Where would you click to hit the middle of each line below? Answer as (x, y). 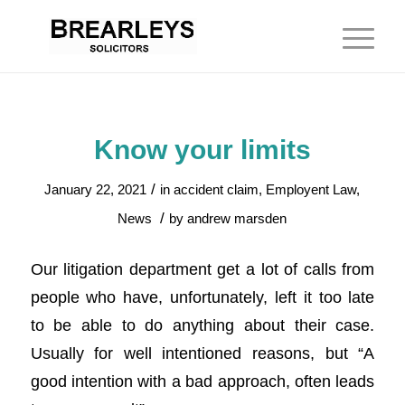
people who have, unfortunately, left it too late (202, 297)
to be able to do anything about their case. (202, 325)
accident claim (217, 190)
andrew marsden (237, 219)
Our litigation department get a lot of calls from (202, 268)
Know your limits (202, 150)
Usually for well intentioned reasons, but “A (202, 353)
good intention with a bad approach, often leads (202, 381)
